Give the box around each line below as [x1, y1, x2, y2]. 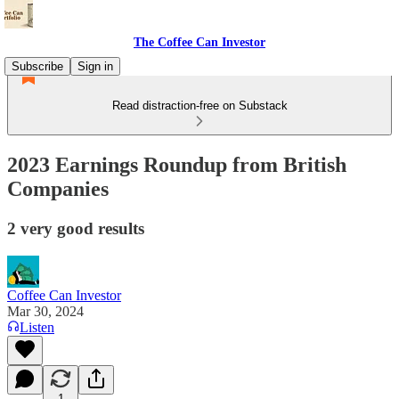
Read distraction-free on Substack [111, 99, 288, 112]
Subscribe [12, 60, 63, 73]
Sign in [77, 60, 113, 73]
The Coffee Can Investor [134, 36, 265, 49]
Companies [7, 176, 109, 200]
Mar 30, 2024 [7, 303, 84, 319]
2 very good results [7, 218, 144, 238]
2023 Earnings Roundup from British [7, 152, 346, 176]
